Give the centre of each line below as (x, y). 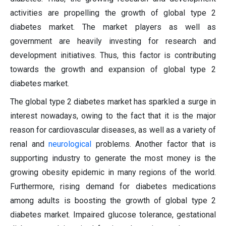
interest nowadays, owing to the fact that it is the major (113, 116)
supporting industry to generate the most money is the (113, 158)
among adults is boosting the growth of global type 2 (113, 201)
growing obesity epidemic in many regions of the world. (113, 173)
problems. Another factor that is (156, 144)
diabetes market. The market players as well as (113, 27)
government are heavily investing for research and (113, 41)
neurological (72, 144)
